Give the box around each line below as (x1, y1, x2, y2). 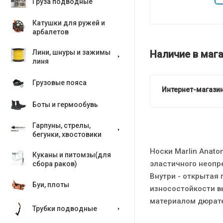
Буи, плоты (32, 181, 69, 189)
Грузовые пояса (32, 79, 87, 87)
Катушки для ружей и (32, 19, 105, 27)
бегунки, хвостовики (32, 130, 102, 138)
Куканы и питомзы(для (32, 151, 111, 159)
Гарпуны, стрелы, (32, 121, 91, 129)
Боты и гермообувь (32, 101, 98, 109)
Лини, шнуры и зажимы (32, 48, 111, 56)
